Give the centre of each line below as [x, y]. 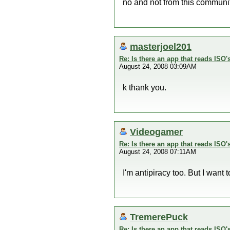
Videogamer [156, 132]
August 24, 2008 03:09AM [158, 66]
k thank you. [145, 88]
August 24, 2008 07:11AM [158, 152]
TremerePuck [159, 217]
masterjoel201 [161, 46]
